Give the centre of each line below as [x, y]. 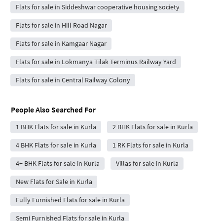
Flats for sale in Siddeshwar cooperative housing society [97, 7]
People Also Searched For [53, 109]
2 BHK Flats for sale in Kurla [152, 127]
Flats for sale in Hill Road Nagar [61, 25]
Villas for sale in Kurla [147, 163]
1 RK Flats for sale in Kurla [150, 145]
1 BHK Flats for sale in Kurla [56, 127]
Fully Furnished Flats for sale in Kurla [70, 200]
